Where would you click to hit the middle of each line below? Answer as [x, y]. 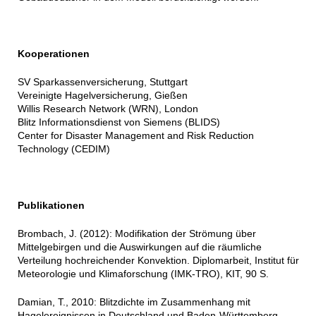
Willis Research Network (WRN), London [108, 108]
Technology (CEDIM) [63, 148]
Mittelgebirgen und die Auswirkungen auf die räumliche [139, 247]
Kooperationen [53, 53]
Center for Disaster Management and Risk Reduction [135, 135]
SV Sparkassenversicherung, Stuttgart [102, 81]
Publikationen [51, 205]
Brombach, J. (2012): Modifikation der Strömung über [136, 233]
